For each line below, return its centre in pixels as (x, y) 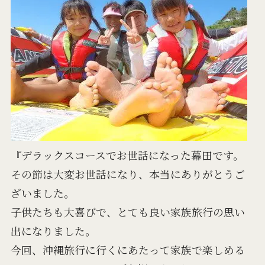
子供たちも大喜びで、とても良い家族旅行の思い (127, 212)
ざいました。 (42, 193)
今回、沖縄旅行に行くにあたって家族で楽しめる (127, 250)
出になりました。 (53, 231)
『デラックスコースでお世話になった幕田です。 (127, 155)
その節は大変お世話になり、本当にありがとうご (127, 174)
